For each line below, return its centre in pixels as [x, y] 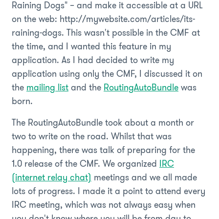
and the [86, 87]
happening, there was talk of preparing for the [103, 150]
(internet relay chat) [52, 177]
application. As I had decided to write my [93, 60]
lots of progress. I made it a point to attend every [109, 191]
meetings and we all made [144, 177]
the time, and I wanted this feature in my [91, 46]
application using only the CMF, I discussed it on [107, 74]
